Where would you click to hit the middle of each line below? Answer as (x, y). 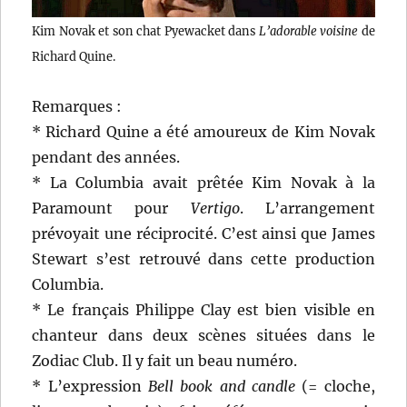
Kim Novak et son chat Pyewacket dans (145, 31)
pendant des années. (106, 158)
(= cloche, (335, 387)
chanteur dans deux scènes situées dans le (203, 336)
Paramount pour (111, 208)
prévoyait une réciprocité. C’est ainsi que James (203, 234)
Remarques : (77, 107)
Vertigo (215, 208)
